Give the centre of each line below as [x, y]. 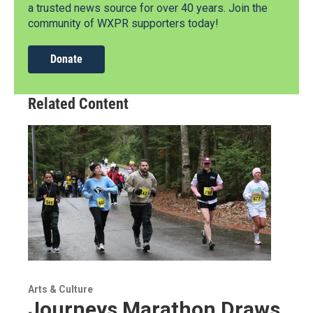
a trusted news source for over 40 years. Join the [148, 8]
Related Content [78, 104]
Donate [66, 59]
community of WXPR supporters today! [123, 24]
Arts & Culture [60, 289]
